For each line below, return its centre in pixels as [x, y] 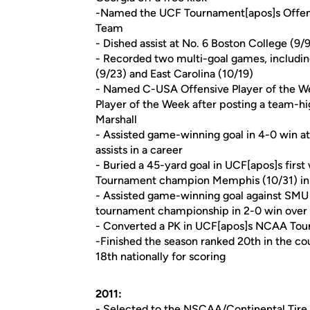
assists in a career [139, 150]
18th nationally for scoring [161, 256]
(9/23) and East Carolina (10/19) [174, 74]
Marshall [116, 119]
